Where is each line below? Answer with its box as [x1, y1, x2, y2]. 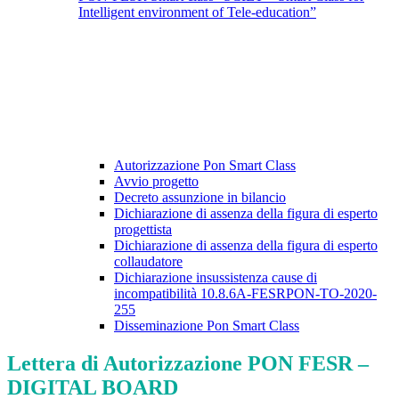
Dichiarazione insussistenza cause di [114, 270, 317, 286]
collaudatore [114, 254, 183, 270]
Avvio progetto [114, 174, 199, 190]
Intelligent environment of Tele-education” [78, 4, 316, 20]
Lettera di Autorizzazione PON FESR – [7, 352, 369, 376]
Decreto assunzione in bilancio [114, 190, 286, 206]
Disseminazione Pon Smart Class [114, 318, 299, 334]
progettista [114, 222, 172, 238]
